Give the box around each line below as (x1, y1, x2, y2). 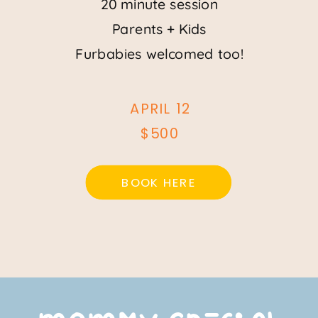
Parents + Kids (112, 19, 207, 38)
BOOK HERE (121, 173, 196, 191)
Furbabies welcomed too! (75, 44, 244, 63)
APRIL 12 (130, 98, 191, 119)
